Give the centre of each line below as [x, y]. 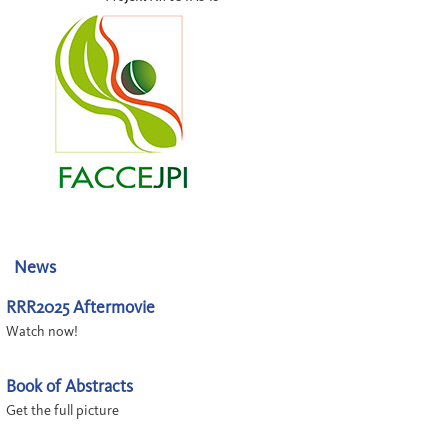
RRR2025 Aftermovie [80, 307]
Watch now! [42, 331]
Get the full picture [62, 410]
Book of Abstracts [69, 386]
